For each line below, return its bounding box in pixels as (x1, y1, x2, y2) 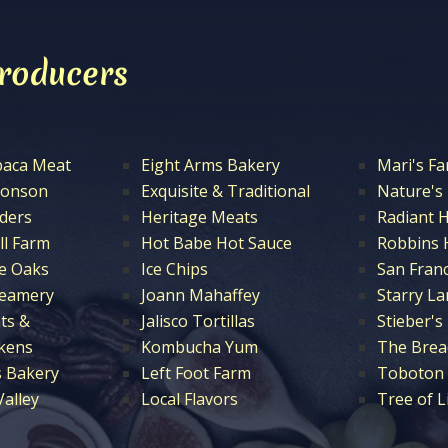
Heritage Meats (141, 206, 258, 229)
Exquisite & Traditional (141, 180, 310, 203)
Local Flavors (141, 388, 238, 411)
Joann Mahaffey (141, 284, 260, 307)
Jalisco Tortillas (141, 310, 255, 333)
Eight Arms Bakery (141, 154, 280, 177)
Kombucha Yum (141, 336, 258, 359)
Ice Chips (141, 258, 208, 281)
